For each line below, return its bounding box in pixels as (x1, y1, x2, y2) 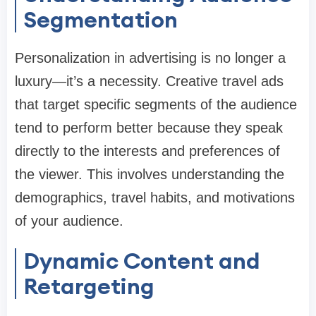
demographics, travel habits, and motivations (15, 190, 295, 206)
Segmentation (23, 5, 178, 35)
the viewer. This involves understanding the (15, 166, 284, 183)
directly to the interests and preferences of (15, 143, 280, 159)
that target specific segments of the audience (15, 97, 297, 113)
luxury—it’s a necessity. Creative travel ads (15, 73, 284, 90)
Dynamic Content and (23, 246, 260, 276)
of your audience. (15, 213, 123, 229)
